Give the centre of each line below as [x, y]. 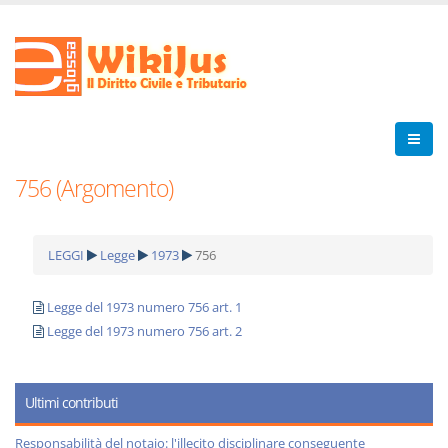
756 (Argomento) [94, 188]
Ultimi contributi [71, 402]
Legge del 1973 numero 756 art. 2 [144, 331]
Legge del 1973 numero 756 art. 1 [144, 307]
